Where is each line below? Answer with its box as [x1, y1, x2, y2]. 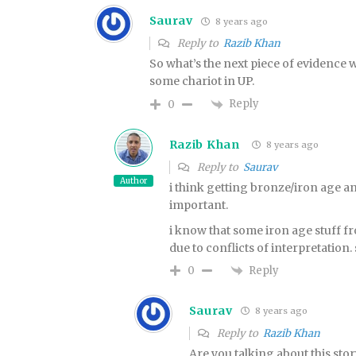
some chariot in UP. [149, 74, 254, 89]
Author [119, 175, 147, 186]
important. [168, 197, 228, 212]
